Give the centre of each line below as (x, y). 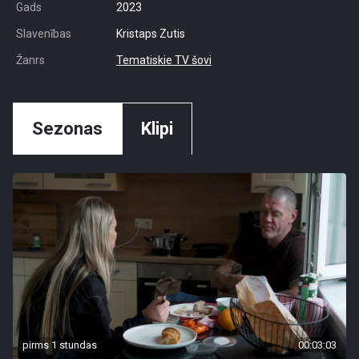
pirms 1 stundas (60, 345)
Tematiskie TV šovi (163, 60)
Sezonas (67, 129)
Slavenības (44, 34)
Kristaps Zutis (150, 34)
